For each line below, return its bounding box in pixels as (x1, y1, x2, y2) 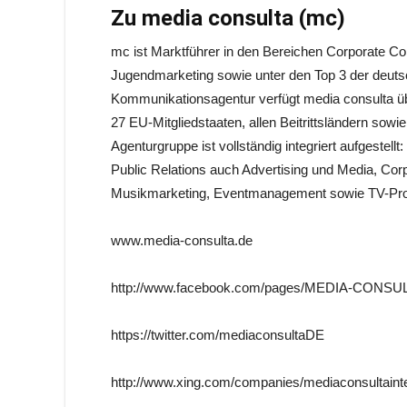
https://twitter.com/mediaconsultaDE (111, 327, 324, 342)
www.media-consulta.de (111, 233, 253, 248)
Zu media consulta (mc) (111, 5, 345, 31)
